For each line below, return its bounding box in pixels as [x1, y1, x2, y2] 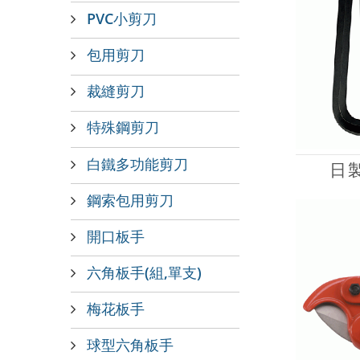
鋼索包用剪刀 [87, 189, 174, 210]
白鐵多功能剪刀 [87, 153, 188, 174]
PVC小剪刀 [87, 8, 157, 29]
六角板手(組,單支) [87, 261, 202, 282]
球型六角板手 [87, 334, 174, 355]
